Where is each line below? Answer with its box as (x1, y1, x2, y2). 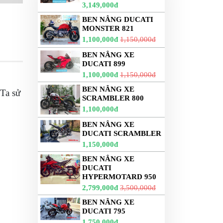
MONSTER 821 (82, 24, 134, 32)
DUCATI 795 (82, 207, 125, 215)
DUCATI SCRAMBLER (82, 129, 161, 137)
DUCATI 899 (82, 60, 125, 68)
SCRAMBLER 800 (82, 94, 144, 102)
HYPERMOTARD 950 (82, 173, 156, 181)
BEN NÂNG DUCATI (82, 15, 153, 23)
